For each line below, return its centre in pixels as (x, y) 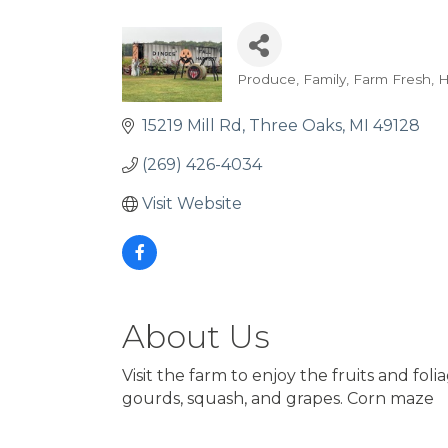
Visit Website (192, 203)
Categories (298, 95)
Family (324, 79)
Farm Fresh (391, 79)
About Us (196, 336)
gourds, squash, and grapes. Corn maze (278, 398)
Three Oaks (295, 125)
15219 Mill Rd (192, 125)
